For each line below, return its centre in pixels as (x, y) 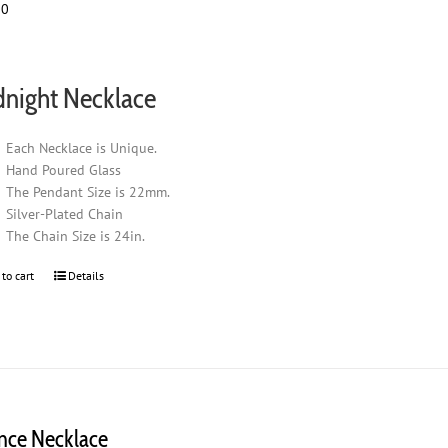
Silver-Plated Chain (65, 213)
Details (86, 275)
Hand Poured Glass (64, 169)
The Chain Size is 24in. (76, 235)
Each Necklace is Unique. (82, 147)
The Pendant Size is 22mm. (88, 191)
